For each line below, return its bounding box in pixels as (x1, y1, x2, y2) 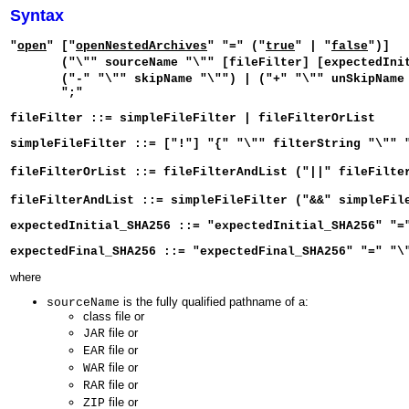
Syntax (10, 6, 64, 26)
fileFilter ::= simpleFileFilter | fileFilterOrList (10, 111, 375, 126)
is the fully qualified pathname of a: (120, 295, 309, 309)
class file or (83, 309, 144, 324)
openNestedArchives (76, 38, 207, 53)
